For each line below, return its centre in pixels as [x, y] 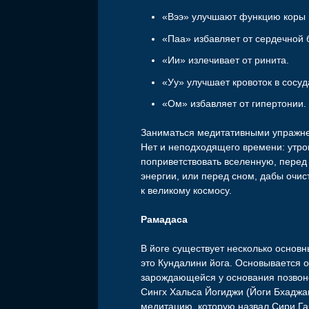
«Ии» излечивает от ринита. [226, 60]
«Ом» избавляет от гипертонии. [235, 104]
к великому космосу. [187, 191]
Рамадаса [165, 220]
